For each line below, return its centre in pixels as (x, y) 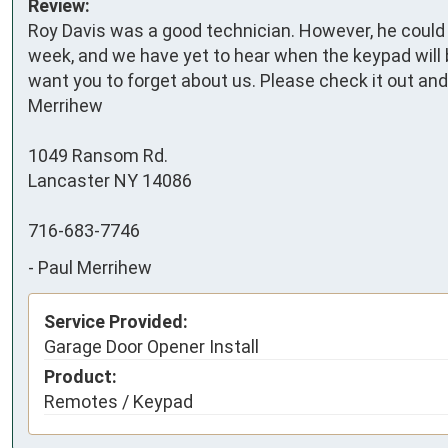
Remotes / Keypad (118, 401)
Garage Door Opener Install (151, 346)
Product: (80, 376)
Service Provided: (116, 321)
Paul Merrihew (95, 267)
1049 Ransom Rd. (98, 155)
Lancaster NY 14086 (110, 180)
